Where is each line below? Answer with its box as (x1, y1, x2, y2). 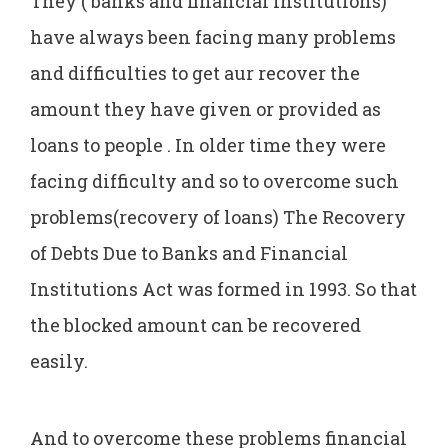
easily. (30, 348, 88, 373)
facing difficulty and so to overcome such (30, 168, 399, 193)
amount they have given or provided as (30, 96, 381, 121)
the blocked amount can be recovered (30, 312, 361, 337)
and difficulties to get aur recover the (30, 60, 360, 85)
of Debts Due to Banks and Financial (30, 240, 348, 265)
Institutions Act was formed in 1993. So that (30, 276, 417, 301)
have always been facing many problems (30, 24, 396, 49)
